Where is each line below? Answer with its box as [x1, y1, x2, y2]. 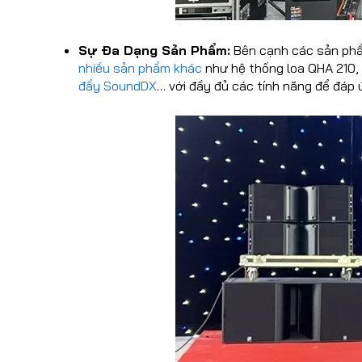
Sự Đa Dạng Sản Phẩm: [78, 42, 230, 59]
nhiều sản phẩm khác [78, 60, 202, 77]
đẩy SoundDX [78, 78, 157, 95]
